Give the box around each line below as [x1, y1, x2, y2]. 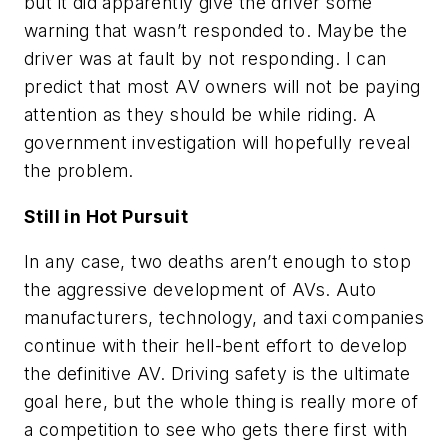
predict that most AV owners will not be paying [24, 76, 421, 98]
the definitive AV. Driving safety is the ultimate [24, 363, 411, 385]
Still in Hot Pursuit [24, 205, 188, 227]
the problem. [24, 160, 134, 182]
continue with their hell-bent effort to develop [24, 335, 408, 357]
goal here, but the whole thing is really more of [24, 391, 419, 413]
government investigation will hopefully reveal [24, 132, 411, 154]
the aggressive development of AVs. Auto [24, 279, 377, 301]
